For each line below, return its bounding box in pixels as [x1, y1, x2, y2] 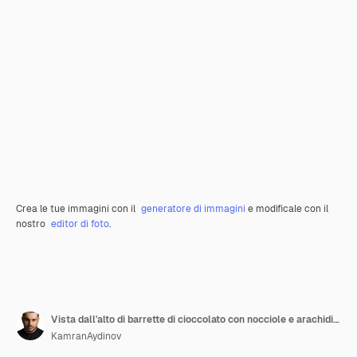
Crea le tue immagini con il [16, 202, 138, 216]
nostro [16, 218, 48, 231]
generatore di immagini [141, 202, 245, 216]
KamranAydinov [51, 330, 121, 343]
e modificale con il [245, 202, 328, 216]
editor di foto [51, 218, 109, 231]
